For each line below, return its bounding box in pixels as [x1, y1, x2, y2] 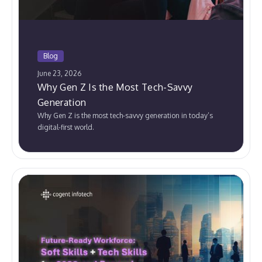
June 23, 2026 [37, 68, 81, 78]
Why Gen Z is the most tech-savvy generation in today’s [37, 111, 213, 120]
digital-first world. [37, 122, 94, 132]
